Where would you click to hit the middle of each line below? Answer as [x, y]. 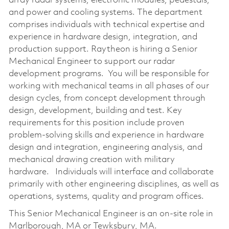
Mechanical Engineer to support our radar [91, 62]
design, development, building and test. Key [95, 111]
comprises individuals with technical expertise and [106, 25]
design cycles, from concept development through [107, 99]
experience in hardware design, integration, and [103, 37]
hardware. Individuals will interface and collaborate [111, 172]
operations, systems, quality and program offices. [106, 197]
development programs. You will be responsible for [109, 74]
